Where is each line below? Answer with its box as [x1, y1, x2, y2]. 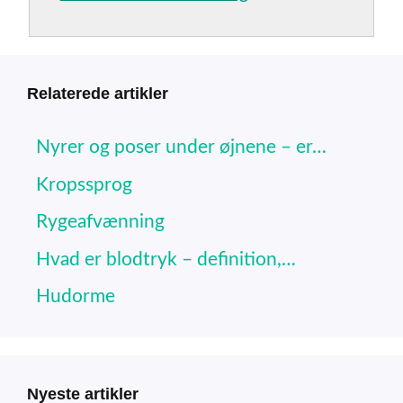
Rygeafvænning [36, 212, 165, 232]
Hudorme [36, 287, 115, 307]
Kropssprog [36, 175, 132, 194]
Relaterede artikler [27, 85, 168, 103]
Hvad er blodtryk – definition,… [36, 249, 296, 269]
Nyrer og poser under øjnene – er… [36, 138, 327, 157]
